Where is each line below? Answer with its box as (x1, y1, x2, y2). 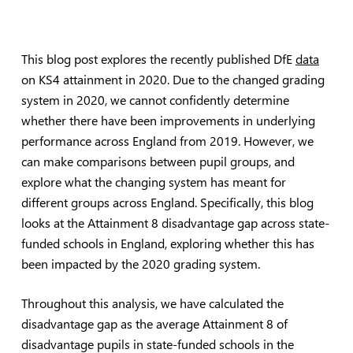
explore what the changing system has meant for (20, 173, 286, 190)
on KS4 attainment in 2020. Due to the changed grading (20, 71, 325, 87)
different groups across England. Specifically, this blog (20, 194, 314, 210)
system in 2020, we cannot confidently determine (20, 91, 289, 108)
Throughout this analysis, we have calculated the (20, 295, 284, 311)
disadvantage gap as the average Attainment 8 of (20, 315, 288, 332)
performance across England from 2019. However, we (20, 132, 314, 149)
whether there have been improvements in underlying (20, 112, 315, 128)
